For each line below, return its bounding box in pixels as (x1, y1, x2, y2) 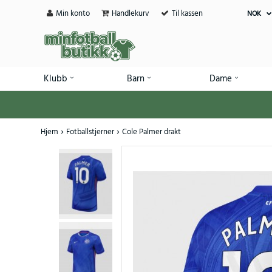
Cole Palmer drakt (122, 126, 181, 138)
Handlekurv (112, 8, 149, 19)
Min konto (56, 8, 90, 19)
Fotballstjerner (66, 126, 114, 138)
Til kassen (172, 8, 203, 19)
